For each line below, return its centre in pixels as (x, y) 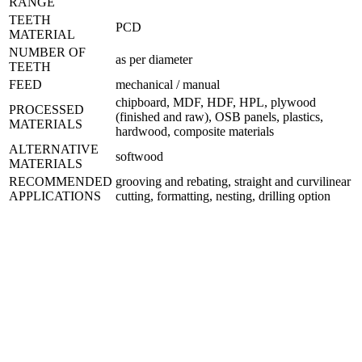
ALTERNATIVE (54, 149)
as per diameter (154, 59)
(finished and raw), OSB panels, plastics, (219, 116)
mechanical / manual (168, 84)
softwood (139, 156)
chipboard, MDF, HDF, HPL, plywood (216, 102)
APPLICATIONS (55, 196)
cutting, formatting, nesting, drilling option (223, 196)
